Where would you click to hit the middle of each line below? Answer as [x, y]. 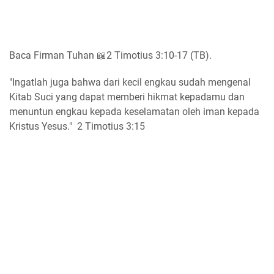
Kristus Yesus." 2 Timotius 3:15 [77, 126]
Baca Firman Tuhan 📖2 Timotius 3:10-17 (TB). [110, 55]
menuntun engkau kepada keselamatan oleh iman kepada [134, 111]
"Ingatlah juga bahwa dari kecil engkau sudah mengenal [130, 82]
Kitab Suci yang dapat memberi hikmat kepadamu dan [127, 97]
